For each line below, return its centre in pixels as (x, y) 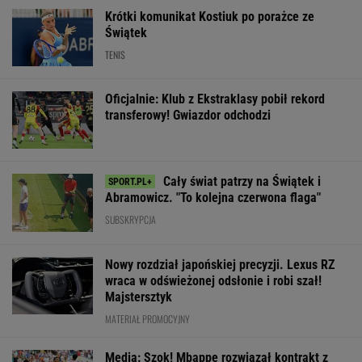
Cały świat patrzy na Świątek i (242, 182)
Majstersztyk (139, 297)
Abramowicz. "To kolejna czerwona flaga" (213, 198)
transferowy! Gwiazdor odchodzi (188, 115)
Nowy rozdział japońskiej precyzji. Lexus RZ (220, 264)
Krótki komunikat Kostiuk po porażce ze (210, 16)
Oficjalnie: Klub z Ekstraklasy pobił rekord (215, 99)
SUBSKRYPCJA (130, 220)
